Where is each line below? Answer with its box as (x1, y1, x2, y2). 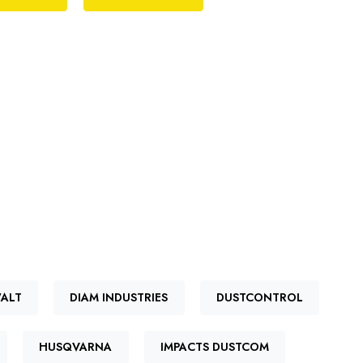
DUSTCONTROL (216, 289, 304, 306)
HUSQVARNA (39, 339, 113, 356)
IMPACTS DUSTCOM (160, 339, 270, 356)
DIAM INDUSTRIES (70, 289, 169, 306)
